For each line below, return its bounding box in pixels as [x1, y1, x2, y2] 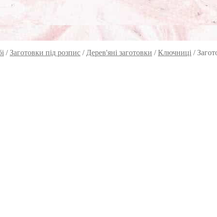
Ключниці [158, 48, 191, 57]
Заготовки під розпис [10, 48, 80, 57]
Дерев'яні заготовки [86, 48, 152, 57]
